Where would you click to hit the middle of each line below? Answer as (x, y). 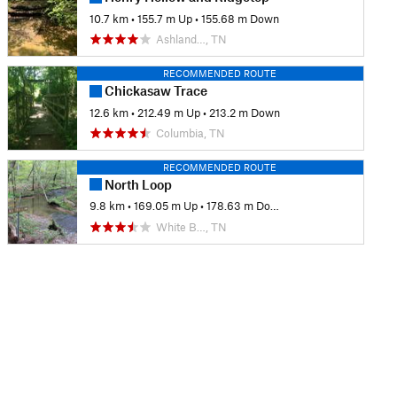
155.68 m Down (240, 18)
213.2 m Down (244, 112)
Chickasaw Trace (154, 91)
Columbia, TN (190, 133)
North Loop (136, 185)
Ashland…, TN (191, 39)
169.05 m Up (165, 206)
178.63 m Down (238, 206)
